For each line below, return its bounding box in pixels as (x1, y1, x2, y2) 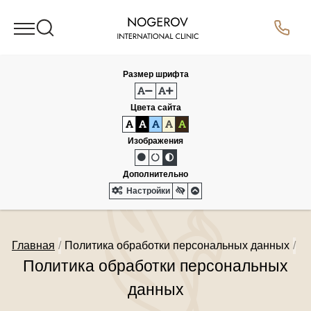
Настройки (124, 186, 170, 196)
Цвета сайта (130, 103, 181, 112)
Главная (12, 239, 55, 251)
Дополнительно (123, 169, 188, 179)
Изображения (128, 136, 183, 146)
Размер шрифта (122, 69, 189, 79)
